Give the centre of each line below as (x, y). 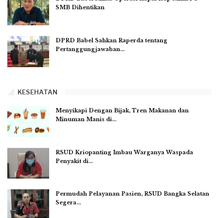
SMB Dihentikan (80, 8)
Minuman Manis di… (86, 119)
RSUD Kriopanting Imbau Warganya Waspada (124, 152)
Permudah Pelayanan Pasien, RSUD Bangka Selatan (132, 194)
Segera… (68, 203)
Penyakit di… (74, 161)
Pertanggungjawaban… (90, 49)
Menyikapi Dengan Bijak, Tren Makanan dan (122, 110)
